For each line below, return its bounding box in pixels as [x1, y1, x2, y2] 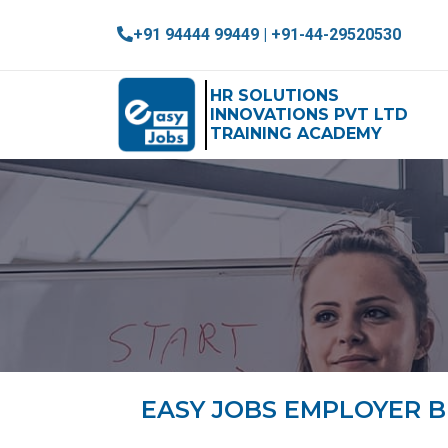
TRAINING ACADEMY [209, 124, 382, 144]
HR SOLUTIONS [209, 86, 339, 106]
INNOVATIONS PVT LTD [209, 105, 408, 125]
